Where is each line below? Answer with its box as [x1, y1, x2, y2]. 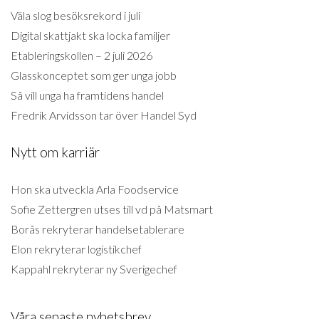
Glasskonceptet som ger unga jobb [11, 68, 177, 82]
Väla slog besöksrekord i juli [11, 8, 140, 22]
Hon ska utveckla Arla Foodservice [11, 182, 179, 197]
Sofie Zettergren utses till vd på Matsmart [11, 202, 213, 216]
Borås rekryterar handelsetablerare [11, 222, 184, 236]
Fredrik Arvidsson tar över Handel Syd [11, 108, 197, 122]
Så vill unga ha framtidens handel [11, 88, 164, 102]
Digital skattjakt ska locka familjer [11, 28, 170, 42]
